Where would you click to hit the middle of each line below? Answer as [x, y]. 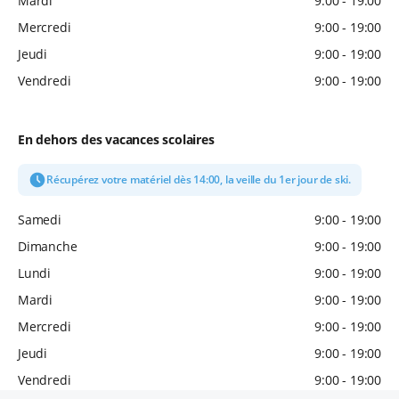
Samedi [40, 220]
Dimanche [48, 247]
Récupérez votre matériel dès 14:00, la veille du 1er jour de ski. [199, 180]
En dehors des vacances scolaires [116, 140]
